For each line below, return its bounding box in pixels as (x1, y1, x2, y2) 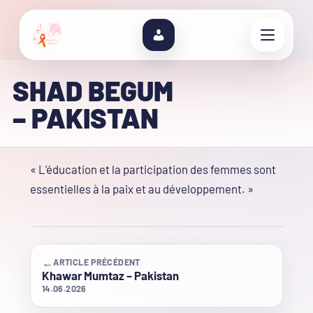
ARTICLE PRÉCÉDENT (53, 257, 140, 268)
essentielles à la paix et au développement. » (30, 182, 254, 196)
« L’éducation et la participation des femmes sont (30, 162, 276, 177)
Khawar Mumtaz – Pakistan (42, 268, 179, 283)
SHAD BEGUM (12, 74, 173, 107)
